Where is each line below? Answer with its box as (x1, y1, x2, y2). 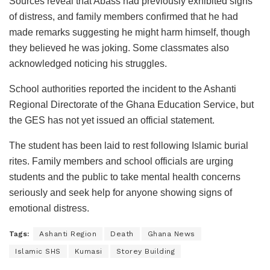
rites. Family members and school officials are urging (9, 155, 233, 166)
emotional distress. (9, 202, 89, 213)
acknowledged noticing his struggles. (9, 58, 167, 69)
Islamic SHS (15, 246, 61, 256)
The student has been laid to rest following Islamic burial (9, 140, 248, 151)
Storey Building (116, 246, 175, 256)
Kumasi (74, 246, 102, 256)
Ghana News (147, 229, 195, 238)
